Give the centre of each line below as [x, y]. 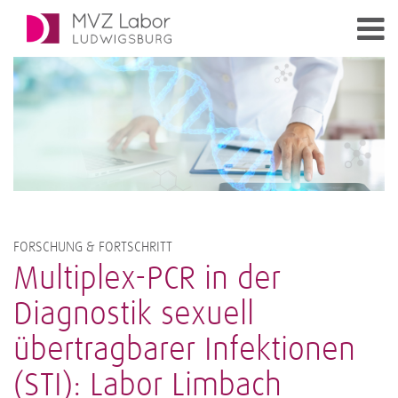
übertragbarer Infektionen [184, 350]
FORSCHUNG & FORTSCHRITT [93, 247]
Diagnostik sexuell [134, 314]
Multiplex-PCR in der [147, 279]
